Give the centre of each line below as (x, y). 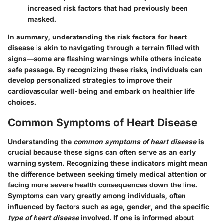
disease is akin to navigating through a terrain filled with (104, 48)
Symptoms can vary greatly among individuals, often (97, 195)
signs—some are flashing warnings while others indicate (105, 59)
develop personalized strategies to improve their (90, 80)
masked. (42, 19)
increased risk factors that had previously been (108, 8)
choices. (22, 102)
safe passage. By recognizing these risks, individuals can (105, 70)
